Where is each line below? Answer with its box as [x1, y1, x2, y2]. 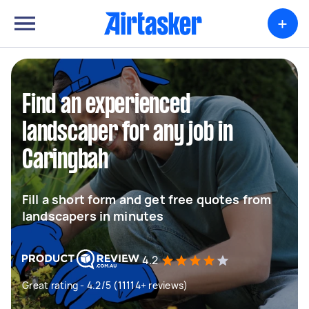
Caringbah [22, 148, 108, 173]
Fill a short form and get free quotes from [22, 191, 272, 208]
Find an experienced [22, 93, 190, 118]
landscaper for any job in [22, 121, 233, 146]
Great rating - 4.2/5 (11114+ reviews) [22, 279, 188, 292]
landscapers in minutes [22, 208, 164, 224]
